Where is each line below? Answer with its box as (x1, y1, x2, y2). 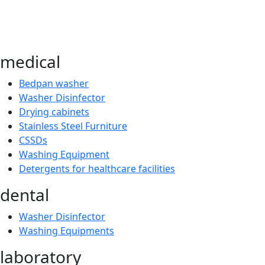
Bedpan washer (19, 77, 89, 90)
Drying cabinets (19, 105, 89, 118)
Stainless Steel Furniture (19, 119, 127, 132)
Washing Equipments (19, 224, 114, 237)
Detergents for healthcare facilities (19, 162, 175, 175)
